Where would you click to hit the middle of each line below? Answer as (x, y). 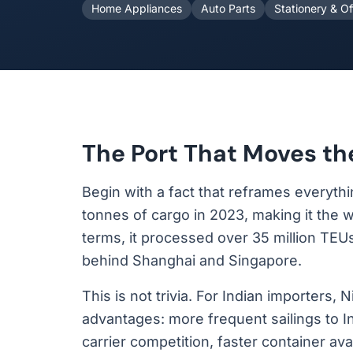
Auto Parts (228, 8)
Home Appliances (137, 8)
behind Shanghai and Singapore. (192, 260)
